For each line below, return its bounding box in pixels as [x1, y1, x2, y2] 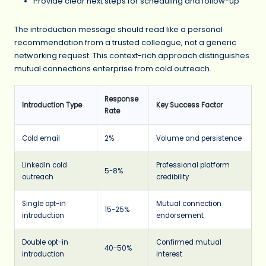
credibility [156, 172, 189, 182]
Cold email [22, 133, 60, 143]
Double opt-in [22, 237, 68, 247]
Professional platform [156, 160, 230, 170]
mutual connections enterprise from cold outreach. [14, 63, 211, 74]
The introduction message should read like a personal [14, 24, 223, 34]
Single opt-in [22, 198, 66, 208]
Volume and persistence [156, 133, 242, 143]
